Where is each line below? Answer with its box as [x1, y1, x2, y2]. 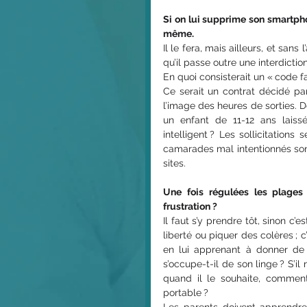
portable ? [163, 287, 208, 299]
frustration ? [163, 201, 217, 212]
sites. [163, 158, 186, 169]
